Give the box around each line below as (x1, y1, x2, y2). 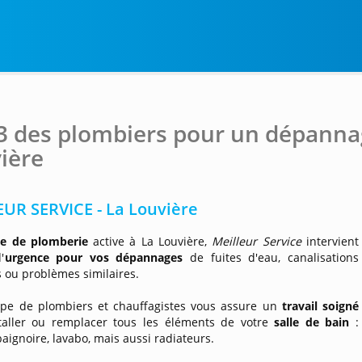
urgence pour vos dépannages (4, 250, 183, 265)
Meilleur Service (212, 234, 301, 249)
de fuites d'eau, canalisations (183, 250, 360, 265)
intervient (301, 234, 360, 249)
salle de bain (274, 314, 350, 330)
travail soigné (281, 298, 360, 314)
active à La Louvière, (87, 234, 213, 249)
